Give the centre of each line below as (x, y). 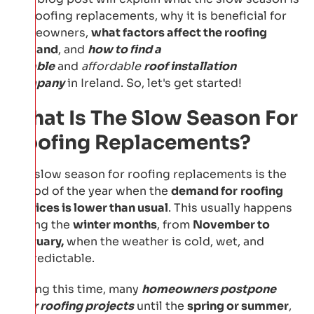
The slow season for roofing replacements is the (149, 174)
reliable (33, 66)
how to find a (124, 49)
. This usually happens (230, 207)
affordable (111, 66)
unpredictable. (53, 258)
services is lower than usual (89, 207)
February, (37, 241)
